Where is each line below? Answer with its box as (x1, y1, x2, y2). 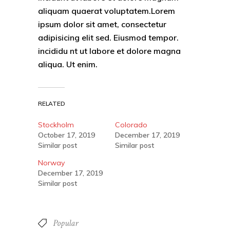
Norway (38, 158, 65, 167)
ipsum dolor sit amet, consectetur (38, 18, 166, 29)
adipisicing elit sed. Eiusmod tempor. (38, 32, 179, 43)
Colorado (115, 120, 147, 129)
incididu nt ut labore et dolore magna (38, 45, 181, 56)
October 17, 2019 (38, 130, 95, 140)
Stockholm (38, 120, 74, 129)
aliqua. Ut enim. (38, 59, 98, 69)
